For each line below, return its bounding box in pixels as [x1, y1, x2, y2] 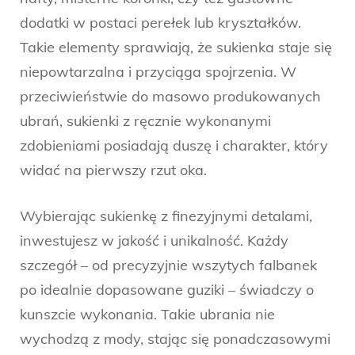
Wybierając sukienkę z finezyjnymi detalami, [20, 206, 312, 225]
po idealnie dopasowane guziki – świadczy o [20, 280, 314, 299]
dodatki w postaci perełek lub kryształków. [20, 13, 301, 32]
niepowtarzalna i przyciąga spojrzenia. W [20, 62, 296, 81]
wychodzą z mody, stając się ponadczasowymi [20, 329, 330, 348]
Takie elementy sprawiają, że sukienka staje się [20, 37, 332, 56]
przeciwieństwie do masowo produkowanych [20, 86, 321, 105]
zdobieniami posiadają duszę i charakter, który [20, 136, 328, 155]
